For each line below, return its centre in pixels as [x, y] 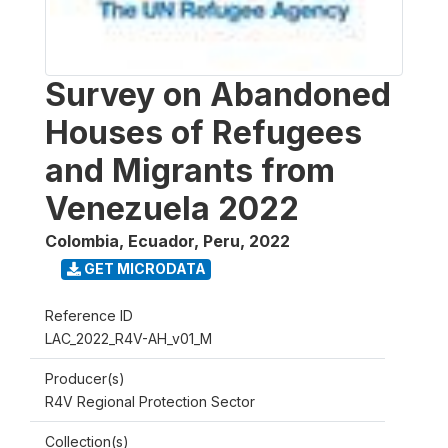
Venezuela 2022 [172, 208]
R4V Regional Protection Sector [150, 401]
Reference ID [89, 315]
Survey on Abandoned [218, 94]
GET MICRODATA [143, 269]
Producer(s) [85, 378]
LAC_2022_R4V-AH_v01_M [128, 338]
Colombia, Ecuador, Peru [142, 240]
